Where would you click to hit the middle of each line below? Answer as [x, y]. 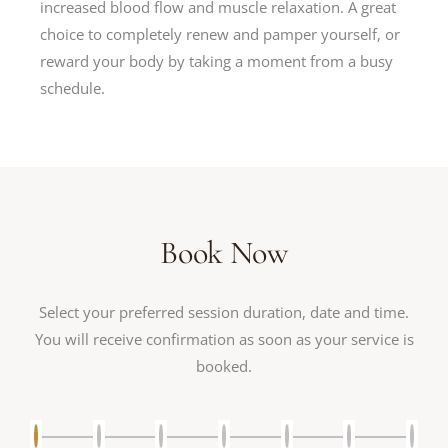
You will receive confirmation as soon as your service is [224, 339]
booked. [224, 366]
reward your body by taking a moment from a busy [217, 61]
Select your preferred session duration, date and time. [224, 312]
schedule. [73, 88]
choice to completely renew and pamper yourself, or [220, 34]
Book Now [224, 253]
